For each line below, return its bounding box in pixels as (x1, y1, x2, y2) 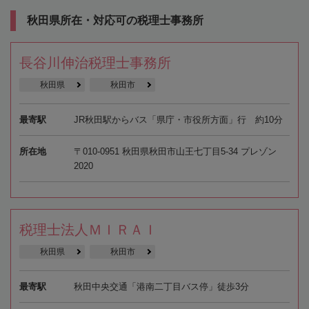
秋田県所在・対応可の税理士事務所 (27, 14, 203, 26)
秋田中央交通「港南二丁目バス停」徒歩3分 (73, 281, 249, 292)
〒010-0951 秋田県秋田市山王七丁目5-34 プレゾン (73, 146, 277, 157)
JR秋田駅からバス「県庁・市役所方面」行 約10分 (73, 114, 283, 125)
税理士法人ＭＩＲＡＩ (19, 221, 157, 237)
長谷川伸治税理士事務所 (19, 54, 171, 70)
